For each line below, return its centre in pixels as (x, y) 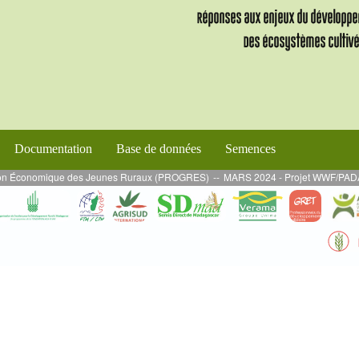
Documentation (53, 148)
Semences (250, 148)
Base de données (159, 148)
